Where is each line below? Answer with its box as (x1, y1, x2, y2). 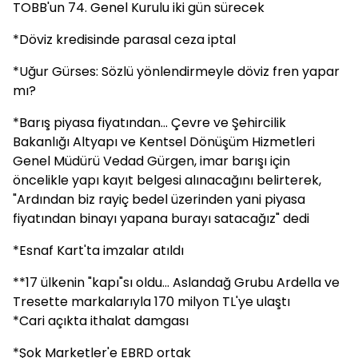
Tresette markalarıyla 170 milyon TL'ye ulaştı (13, 292, 290, 311)
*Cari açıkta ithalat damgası (13, 312, 189, 330)
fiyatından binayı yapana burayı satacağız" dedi (13, 209, 309, 228)
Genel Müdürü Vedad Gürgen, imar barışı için (13, 152, 290, 170)
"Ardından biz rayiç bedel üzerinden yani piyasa (13, 190, 305, 209)
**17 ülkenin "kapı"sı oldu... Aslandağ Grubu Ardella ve (13, 273, 340, 292)
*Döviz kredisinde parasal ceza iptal (13, 30, 236, 49)
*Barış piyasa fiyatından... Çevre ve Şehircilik (13, 113, 286, 132)
